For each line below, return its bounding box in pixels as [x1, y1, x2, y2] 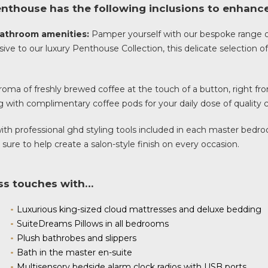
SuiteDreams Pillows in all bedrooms [17, 218, 169, 229]
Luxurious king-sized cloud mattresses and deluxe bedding [17, 204, 262, 215]
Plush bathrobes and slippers [17, 233, 137, 243]
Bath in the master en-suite [17, 247, 133, 258]
